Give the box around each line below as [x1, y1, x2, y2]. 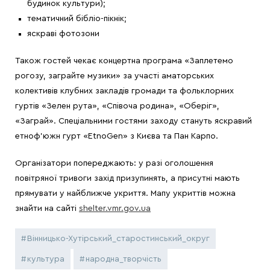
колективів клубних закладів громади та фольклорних [15, 87, 234, 96]
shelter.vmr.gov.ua [79, 204, 151, 213]
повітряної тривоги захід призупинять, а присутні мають [15, 174, 240, 183]
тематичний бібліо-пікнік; [27, 14, 127, 24]
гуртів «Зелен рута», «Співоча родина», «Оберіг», [15, 102, 219, 111]
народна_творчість [86, 255, 162, 264]
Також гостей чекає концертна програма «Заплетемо [15, 57, 233, 66]
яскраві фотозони [27, 30, 99, 39]
